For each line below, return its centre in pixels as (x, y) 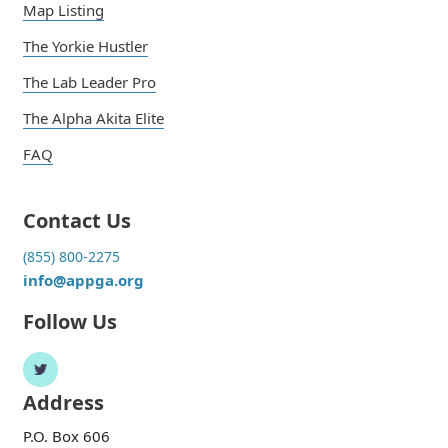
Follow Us (70, 321)
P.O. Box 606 (67, 435)
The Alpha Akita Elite (94, 117)
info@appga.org (84, 279)
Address (64, 402)
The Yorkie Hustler (86, 45)
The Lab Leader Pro (90, 81)
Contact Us (77, 220)
